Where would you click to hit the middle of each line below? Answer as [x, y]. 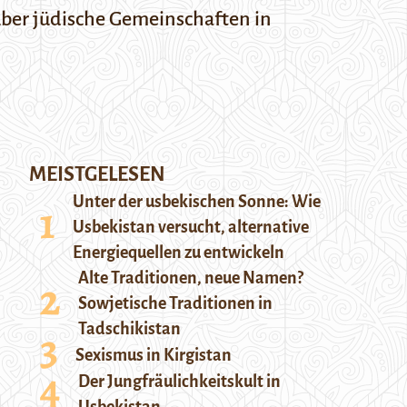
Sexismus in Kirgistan [154, 355]
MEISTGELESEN [97, 174]
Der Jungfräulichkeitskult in [179, 382]
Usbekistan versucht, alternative [191, 227]
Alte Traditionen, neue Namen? [191, 278]
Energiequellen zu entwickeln [179, 253]
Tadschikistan [129, 329]
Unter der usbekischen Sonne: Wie [197, 202]
